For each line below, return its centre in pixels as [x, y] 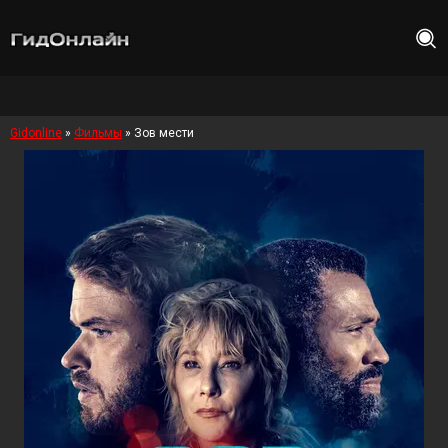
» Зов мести [158, 133]
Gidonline [36, 133]
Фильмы [98, 133]
